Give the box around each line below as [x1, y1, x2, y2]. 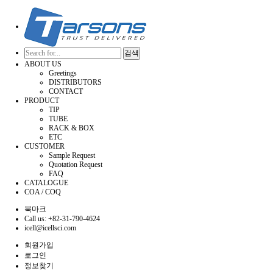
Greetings [49, 69, 77, 77]
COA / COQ [24, 188, 61, 196]
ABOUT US [24, 60, 62, 68]
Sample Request [49, 151, 95, 160]
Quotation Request [49, 160, 102, 169]
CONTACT [49, 87, 83, 96]
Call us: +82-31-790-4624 [24, 214, 100, 223]
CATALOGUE [24, 179, 68, 187]
